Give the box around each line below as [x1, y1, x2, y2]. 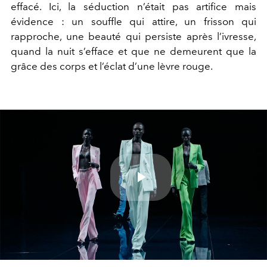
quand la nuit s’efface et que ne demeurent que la [11, 45, 256, 57]
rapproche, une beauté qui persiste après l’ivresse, [11, 30, 256, 42]
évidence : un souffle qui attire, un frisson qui [11, 15, 256, 27]
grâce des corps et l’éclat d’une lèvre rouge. [11, 60, 213, 72]
